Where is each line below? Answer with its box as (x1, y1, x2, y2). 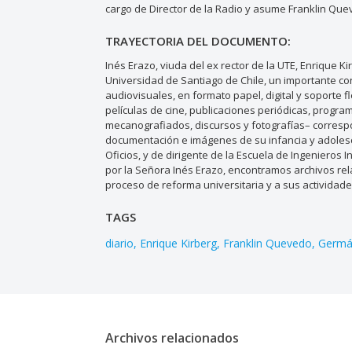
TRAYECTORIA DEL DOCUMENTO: (105, 32, 291, 49)
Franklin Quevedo (223, 235, 313, 251)
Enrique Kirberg (140, 235, 218, 251)
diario (105, 235, 134, 251)
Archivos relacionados (105, 329, 240, 347)
